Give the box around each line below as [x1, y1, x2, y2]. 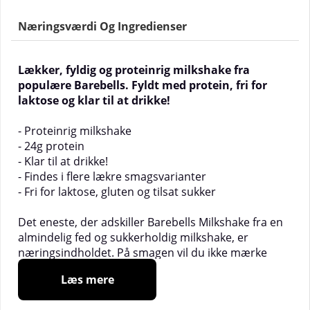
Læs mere [60, 272, 114, 287]
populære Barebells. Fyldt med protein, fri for [18, 77, 267, 93]
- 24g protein [18, 138, 84, 154]
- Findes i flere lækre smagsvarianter [18, 169, 206, 184]
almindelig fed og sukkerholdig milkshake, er [18, 230, 248, 245]
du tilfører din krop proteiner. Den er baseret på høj [18, 291, 289, 306]
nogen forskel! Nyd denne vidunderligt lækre [18, 260, 249, 275]
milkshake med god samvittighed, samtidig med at [18, 275, 280, 291]
